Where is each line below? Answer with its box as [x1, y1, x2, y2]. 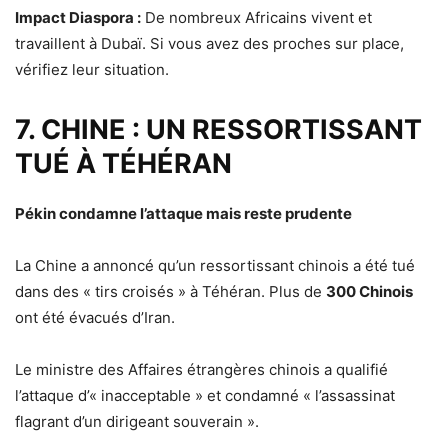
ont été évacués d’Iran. [15, 307, 175, 327]
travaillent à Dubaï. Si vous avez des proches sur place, [15, 33, 404, 53]
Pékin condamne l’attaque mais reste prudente [15, 203, 352, 223]
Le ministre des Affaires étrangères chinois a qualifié [15, 359, 388, 379]
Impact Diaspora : [15, 7, 141, 27]
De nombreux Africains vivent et [141, 7, 372, 27]
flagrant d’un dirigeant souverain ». [15, 411, 259, 431]
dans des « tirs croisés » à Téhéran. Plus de [15, 281, 326, 301]
